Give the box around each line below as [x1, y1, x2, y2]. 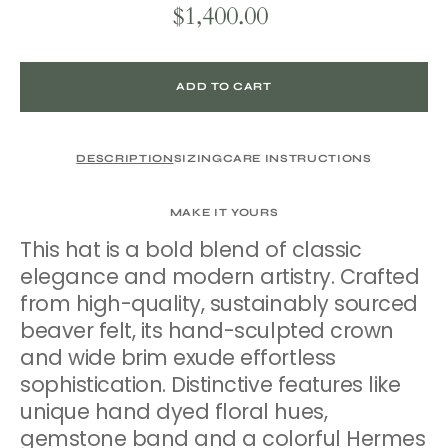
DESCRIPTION [76, 151, 174, 165]
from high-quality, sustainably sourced [20, 288, 418, 318]
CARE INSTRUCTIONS [222, 151, 372, 165]
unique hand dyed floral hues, [20, 396, 328, 426]
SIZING [173, 151, 223, 165]
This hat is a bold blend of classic [20, 234, 362, 264]
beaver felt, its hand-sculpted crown [20, 315, 394, 345]
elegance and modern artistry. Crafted [20, 261, 420, 291]
